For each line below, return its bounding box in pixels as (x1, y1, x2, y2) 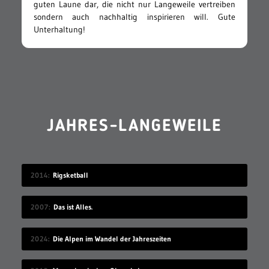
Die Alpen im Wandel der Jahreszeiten (52, 234, 171, 244)
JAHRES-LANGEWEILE (47, 118, 222, 136)
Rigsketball (52, 171, 88, 180)
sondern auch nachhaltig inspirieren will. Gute (33, 11, 236, 23)
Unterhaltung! (33, 24, 85, 35)
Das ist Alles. (53, 202, 92, 212)
